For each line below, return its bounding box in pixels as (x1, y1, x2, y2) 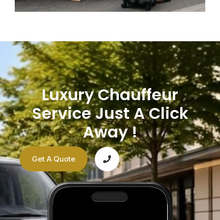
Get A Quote (32, 154, 75, 164)
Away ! (82, 121, 137, 143)
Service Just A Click (31, 102, 189, 124)
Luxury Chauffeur (42, 83, 178, 106)
